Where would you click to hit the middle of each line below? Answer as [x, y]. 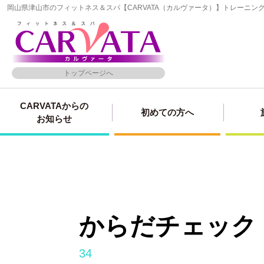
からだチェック [168, 226]
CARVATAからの [55, 106]
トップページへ [88, 73]
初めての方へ [167, 112]
